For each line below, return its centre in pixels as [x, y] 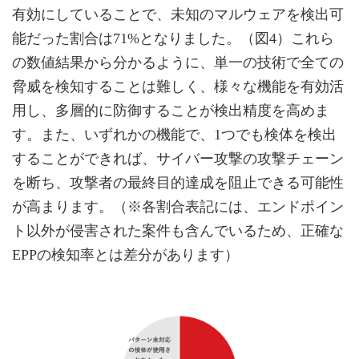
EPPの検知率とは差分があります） [125, 254]
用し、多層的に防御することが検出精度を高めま [171, 110]
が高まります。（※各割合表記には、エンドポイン [178, 206]
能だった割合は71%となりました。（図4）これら [173, 38]
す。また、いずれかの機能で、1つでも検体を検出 [174, 134]
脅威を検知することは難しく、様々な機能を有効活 [178, 86]
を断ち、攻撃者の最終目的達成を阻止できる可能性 [178, 182]
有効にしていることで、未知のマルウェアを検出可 [178, 14]
